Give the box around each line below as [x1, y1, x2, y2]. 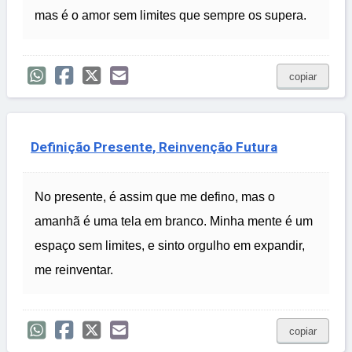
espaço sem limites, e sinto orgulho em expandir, [35, 239, 305, 253]
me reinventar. [35, 263, 113, 277]
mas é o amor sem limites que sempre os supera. [35, 9, 306, 23]
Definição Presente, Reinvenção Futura [31, 139, 277, 156]
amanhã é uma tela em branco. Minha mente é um [35, 214, 313, 229]
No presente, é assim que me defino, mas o [35, 190, 275, 204]
